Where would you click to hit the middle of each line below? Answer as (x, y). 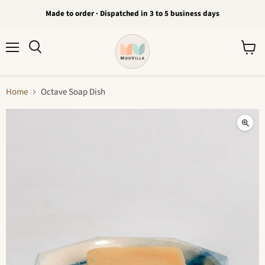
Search (48, 59)
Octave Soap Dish (73, 92)
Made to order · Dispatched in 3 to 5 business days (132, 14)
